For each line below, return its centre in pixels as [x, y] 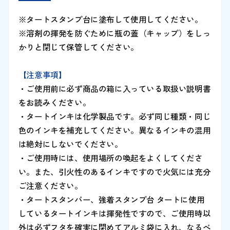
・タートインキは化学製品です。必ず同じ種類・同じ [114, 116]
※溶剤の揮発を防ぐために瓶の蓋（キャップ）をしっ [114, 33]
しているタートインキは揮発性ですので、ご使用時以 [114, 213]
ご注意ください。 [50, 185]
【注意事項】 [42, 74]
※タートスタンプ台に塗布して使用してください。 [110, 19]
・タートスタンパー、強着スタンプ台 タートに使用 [111, 199]
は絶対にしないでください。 [70, 143]
